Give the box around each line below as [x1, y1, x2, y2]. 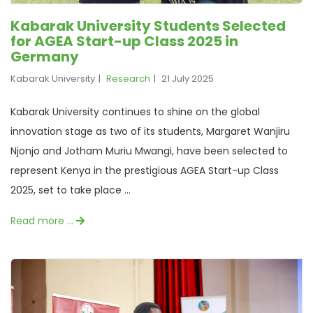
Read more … [10, 213, 76, 228]
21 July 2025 [161, 71, 214, 85]
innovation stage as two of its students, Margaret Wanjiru [10, 124, 290, 138]
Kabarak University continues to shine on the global [10, 104, 260, 119]
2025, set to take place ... [10, 182, 131, 197]
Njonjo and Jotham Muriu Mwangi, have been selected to [10, 143, 288, 158]
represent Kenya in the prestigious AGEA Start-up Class [10, 163, 279, 177]
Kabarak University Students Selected [10, 15, 286, 36]
